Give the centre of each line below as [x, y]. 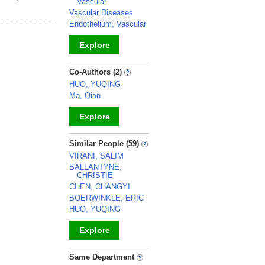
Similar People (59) [105, 143]
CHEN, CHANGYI [100, 187]
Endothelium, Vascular [108, 24]
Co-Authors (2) [97, 72]
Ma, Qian [85, 96]
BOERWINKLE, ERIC [106, 198]
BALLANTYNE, [96, 167]
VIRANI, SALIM [96, 156]
